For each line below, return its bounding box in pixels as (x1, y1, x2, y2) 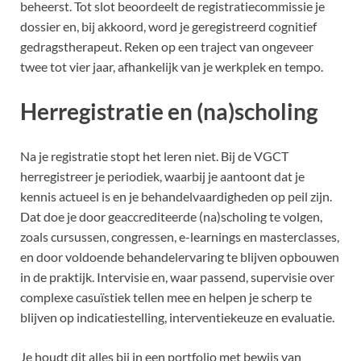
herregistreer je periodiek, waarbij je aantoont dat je (20, 168, 305, 185)
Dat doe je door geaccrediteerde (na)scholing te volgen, (20, 209, 322, 225)
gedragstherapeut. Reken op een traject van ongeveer (20, 38, 313, 54)
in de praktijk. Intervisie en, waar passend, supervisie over (20, 269, 334, 285)
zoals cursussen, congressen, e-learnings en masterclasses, (20, 229, 339, 245)
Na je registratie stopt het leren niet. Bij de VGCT (20, 148, 288, 164)
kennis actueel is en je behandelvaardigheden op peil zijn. (20, 189, 332, 205)
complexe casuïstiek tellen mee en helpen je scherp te (20, 289, 312, 305)
